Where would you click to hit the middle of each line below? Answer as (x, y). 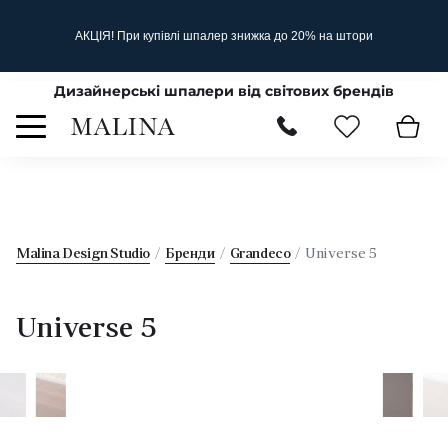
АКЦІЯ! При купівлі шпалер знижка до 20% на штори (224, 36)
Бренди (190, 254)
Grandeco (260, 254)
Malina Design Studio (83, 254)
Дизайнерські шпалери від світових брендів (224, 91)
